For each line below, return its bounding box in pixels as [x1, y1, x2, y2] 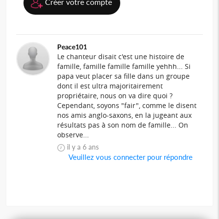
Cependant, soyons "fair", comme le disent [57, 100, 197, 110]
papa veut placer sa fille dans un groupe [57, 71, 190, 81]
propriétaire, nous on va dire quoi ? [57, 90, 173, 100]
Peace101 [57, 42, 88, 51]
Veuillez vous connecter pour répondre [67, 152, 193, 161]
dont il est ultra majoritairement [57, 81, 163, 90]
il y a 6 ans [67, 142, 109, 151]
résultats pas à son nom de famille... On [57, 120, 189, 130]
